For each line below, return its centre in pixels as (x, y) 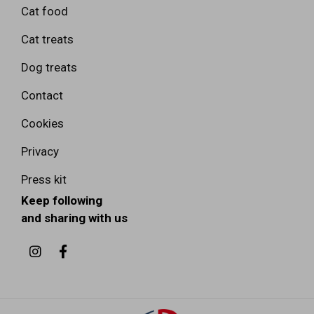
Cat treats (47, 39)
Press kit (44, 179)
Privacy (40, 151)
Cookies (42, 123)
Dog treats (49, 67)
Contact (42, 95)
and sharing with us (74, 218)
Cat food (45, 11)
